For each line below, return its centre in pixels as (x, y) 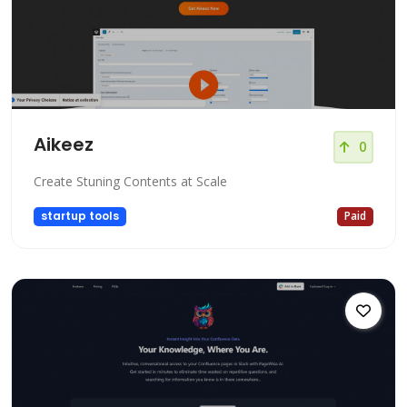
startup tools (79, 216)
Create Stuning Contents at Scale (130, 182)
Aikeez (64, 145)
